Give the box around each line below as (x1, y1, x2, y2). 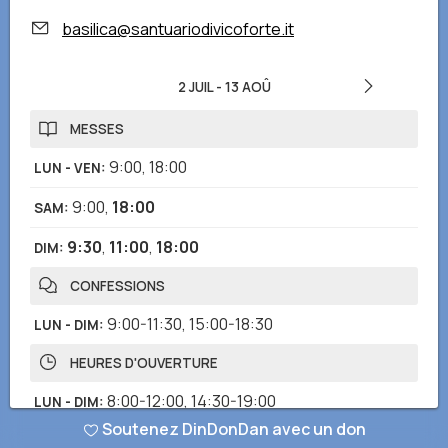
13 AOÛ (224, 78, 271, 96)
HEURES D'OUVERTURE (70, 354, 218, 372)
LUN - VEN (34, 159, 101, 177)
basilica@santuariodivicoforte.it (62, 18, 294, 40)
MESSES (70, 120, 124, 138)
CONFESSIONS (70, 277, 165, 295)
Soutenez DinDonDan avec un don (101, 418, 366, 440)
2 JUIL (177, 78, 213, 96)
